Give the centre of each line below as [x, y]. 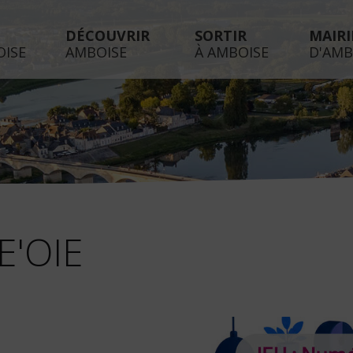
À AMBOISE [232, 52]
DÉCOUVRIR [108, 35]
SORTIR [221, 35]
